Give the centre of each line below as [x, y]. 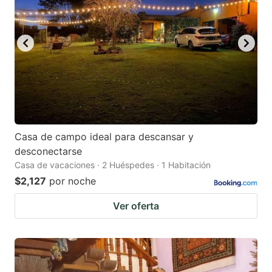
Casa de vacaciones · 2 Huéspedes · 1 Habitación [113, 165]
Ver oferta [136, 206]
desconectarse [48, 151]
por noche [73, 181]
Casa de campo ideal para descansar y [104, 136]
